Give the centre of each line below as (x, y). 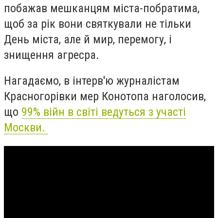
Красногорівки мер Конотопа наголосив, (105, 97)
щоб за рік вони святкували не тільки (98, 24)
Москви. (26, 128)
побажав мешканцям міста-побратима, (102, 8)
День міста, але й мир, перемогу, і (88, 39)
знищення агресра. (53, 55)
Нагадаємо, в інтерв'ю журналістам (92, 81)
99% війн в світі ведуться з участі (104, 112)
